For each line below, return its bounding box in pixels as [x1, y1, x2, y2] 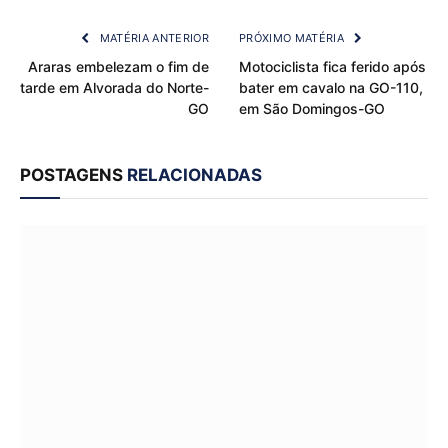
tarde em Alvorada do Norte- [20, 78, 209, 96]
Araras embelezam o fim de [28, 57, 209, 75]
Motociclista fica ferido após [239, 57, 426, 75]
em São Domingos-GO [239, 99, 385, 117]
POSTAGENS [20, 164, 127, 185]
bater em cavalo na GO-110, [239, 78, 423, 96]
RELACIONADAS [127, 164, 262, 185]
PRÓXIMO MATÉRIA [239, 30, 348, 45]
